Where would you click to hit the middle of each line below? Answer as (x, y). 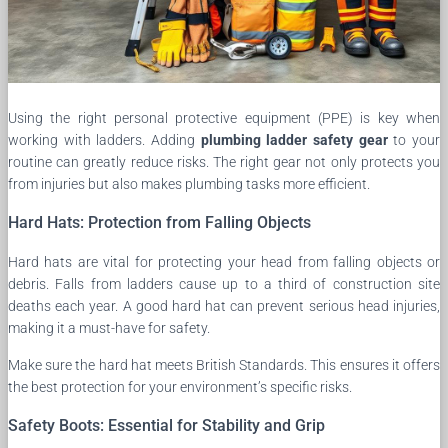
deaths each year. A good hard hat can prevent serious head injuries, (224, 305)
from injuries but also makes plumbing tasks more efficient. (189, 183)
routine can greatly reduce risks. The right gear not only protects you (224, 161)
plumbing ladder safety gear (294, 139)
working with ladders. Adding (104, 139)
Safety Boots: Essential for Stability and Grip (166, 425)
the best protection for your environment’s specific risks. (180, 386)
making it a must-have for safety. (109, 327)
